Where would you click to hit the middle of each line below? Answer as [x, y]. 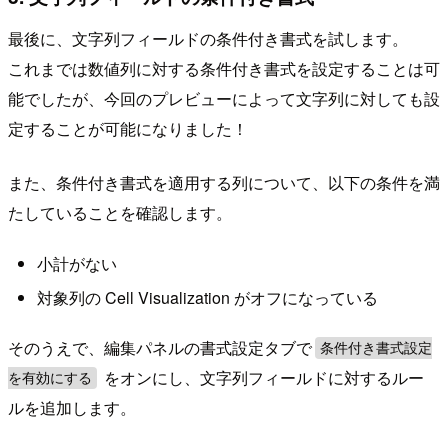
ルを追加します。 [72, 408]
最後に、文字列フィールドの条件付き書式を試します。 [208, 38]
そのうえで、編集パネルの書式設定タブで [160, 348]
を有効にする [50, 377]
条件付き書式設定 [376, 347]
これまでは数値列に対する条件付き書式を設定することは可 [224, 68]
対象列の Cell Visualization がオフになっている [207, 297]
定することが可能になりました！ [128, 128]
